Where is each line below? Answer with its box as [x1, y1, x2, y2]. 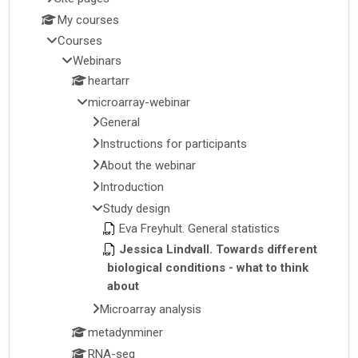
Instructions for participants [99, 136, 247, 151]
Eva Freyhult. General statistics [118, 221, 280, 236]
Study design [102, 201, 170, 216]
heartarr [87, 74, 129, 89]
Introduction [99, 179, 164, 194]
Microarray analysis [99, 302, 201, 317]
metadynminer [87, 325, 163, 340]
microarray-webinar [87, 95, 190, 110]
